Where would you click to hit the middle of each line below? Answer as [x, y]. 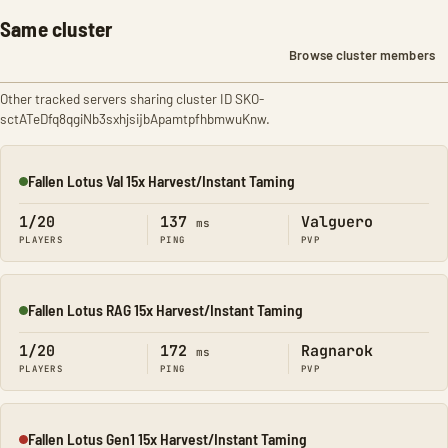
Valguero [337, 222]
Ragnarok [337, 351]
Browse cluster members [362, 55]
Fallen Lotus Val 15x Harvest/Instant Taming [161, 180]
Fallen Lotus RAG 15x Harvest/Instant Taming [165, 309]
